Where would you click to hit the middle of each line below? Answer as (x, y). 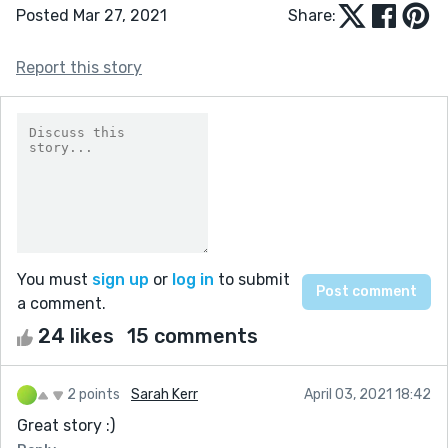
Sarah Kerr (164, 394)
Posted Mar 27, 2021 (91, 15)
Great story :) (66, 425)
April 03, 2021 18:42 (367, 394)
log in (193, 279)
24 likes (76, 335)
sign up (120, 279)
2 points (93, 394)
